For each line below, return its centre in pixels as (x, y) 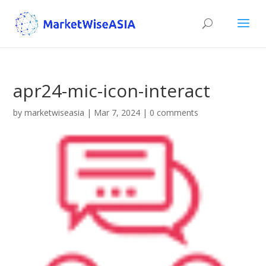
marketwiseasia (55, 113)
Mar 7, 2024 (117, 113)
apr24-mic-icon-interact (112, 91)
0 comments (174, 113)
